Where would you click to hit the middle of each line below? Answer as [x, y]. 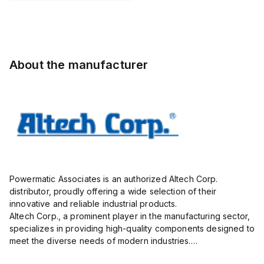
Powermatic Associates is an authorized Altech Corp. [114, 179]
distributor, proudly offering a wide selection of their [113, 191]
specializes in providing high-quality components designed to [132, 228]
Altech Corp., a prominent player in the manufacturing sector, [130, 216]
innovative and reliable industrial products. [93, 204]
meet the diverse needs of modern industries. [100, 241]
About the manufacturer [79, 65]
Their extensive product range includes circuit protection [123, 253]
